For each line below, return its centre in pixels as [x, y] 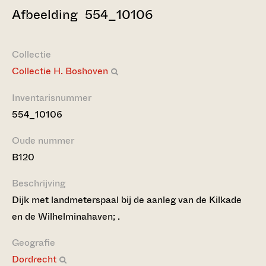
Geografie [34, 243]
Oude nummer [43, 140]
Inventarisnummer [52, 98]
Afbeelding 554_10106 [82, 15]
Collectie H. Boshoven [60, 71]
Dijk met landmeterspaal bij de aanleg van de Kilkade [127, 200]
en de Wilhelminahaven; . [66, 216]
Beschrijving [39, 183]
